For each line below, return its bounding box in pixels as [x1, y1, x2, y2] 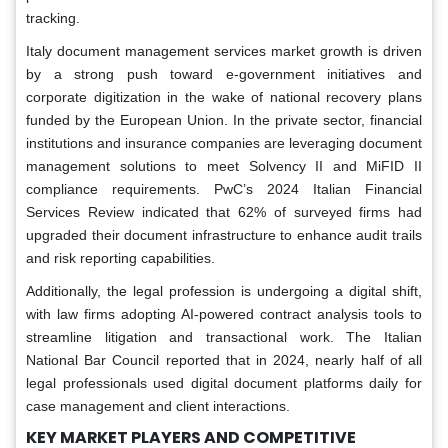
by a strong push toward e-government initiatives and [26, 65, 422, 82]
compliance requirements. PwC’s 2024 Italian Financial [26, 180, 422, 197]
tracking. [26, 9, 80, 26]
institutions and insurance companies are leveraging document [26, 134, 422, 151]
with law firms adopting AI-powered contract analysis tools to [26, 305, 422, 322]
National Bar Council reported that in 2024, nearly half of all [26, 351, 422, 368]
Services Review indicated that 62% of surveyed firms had [26, 203, 422, 220]
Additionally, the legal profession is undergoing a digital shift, [26, 282, 422, 299]
